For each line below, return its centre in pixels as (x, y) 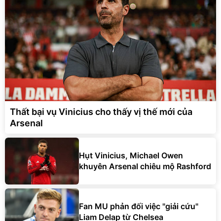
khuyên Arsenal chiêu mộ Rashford (145, 166)
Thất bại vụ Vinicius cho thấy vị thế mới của (101, 111)
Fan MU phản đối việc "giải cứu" (139, 206)
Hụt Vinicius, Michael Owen (131, 156)
